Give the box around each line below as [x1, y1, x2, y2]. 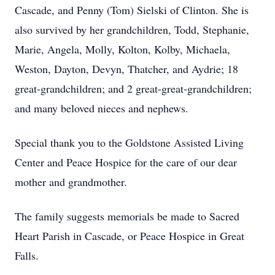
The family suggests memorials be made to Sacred [15, 209, 239, 223]
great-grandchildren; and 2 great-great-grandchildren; [15, 81, 252, 96]
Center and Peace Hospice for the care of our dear [15, 155, 237, 169]
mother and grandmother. [15, 174, 127, 189]
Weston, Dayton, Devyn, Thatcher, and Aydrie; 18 [15, 61, 238, 76]
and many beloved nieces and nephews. [15, 101, 188, 115]
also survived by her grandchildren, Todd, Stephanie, [15, 22, 249, 37]
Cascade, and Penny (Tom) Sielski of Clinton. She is [15, 2, 249, 17]
